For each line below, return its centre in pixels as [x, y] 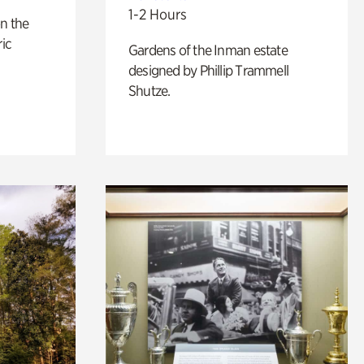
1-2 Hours [157, 14]
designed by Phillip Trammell [208, 70]
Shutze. [149, 90]
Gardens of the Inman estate [208, 50]
